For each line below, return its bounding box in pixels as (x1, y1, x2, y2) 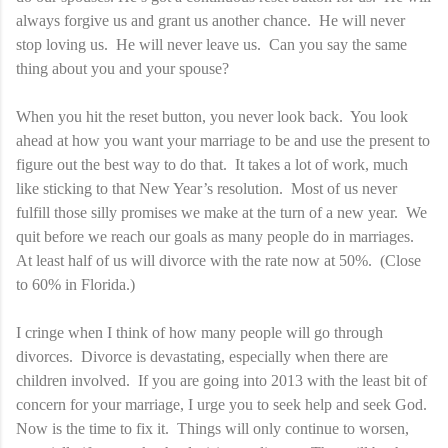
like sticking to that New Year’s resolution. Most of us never (16, 179, 397, 197)
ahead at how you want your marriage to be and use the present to (16, 131, 430, 149)
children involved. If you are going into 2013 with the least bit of (16, 371, 427, 389)
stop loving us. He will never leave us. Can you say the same (16, 35, 407, 53)
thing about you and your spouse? (16, 59, 229, 77)
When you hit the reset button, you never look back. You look (16, 107, 408, 125)
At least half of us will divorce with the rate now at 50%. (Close (16, 251, 421, 269)
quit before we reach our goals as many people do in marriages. (16, 227, 418, 245)
